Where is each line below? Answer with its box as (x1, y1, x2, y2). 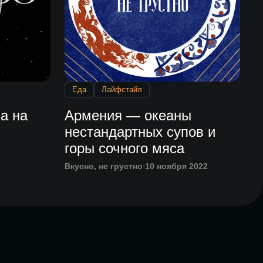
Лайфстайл (102, 85, 143, 95)
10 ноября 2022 (145, 161, 208, 171)
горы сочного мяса (65, 140, 185, 157)
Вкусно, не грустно (65, 161, 143, 171)
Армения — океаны (65, 107, 192, 124)
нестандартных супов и (65, 124, 216, 140)
